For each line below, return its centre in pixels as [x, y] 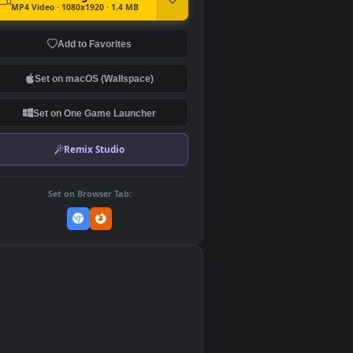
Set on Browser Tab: [178, 254]
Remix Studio [183, 204]
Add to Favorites [184, 87]
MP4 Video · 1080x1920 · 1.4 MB [161, 47]
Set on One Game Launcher [183, 164]
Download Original [144, 35]
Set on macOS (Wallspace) [183, 126]
